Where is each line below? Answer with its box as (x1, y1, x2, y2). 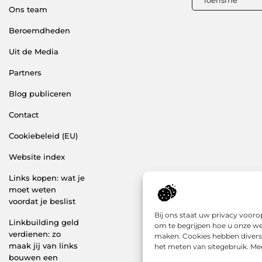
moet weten (9, 184, 56, 194)
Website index (9, 151, 65, 161)
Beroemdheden (9, 25, 70, 35)
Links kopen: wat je (9, 173, 85, 182)
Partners (9, 67, 42, 77)
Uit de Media (9, 46, 58, 56)
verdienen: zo (9, 229, 61, 239)
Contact (9, 109, 39, 119)
